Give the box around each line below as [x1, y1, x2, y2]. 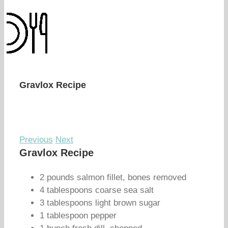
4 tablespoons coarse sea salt [40, 185, 154, 195]
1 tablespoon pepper [40, 211, 117, 220]
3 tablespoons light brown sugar [40, 198, 160, 208]
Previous [19, 135, 53, 145]
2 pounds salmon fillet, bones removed [40, 173, 186, 182]
